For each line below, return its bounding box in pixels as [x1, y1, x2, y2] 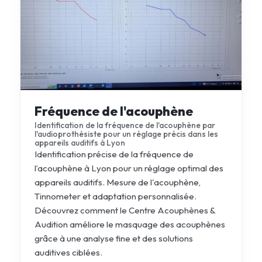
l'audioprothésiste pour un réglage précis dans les [34, 128, 218, 139]
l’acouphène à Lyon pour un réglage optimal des [34, 162, 223, 174]
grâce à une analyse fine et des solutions [34, 232, 193, 244]
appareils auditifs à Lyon [34, 137, 125, 148]
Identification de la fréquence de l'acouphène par [34, 119, 215, 130]
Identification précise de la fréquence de [34, 148, 194, 160]
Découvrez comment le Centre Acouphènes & [34, 204, 215, 216]
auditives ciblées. [34, 246, 102, 258]
